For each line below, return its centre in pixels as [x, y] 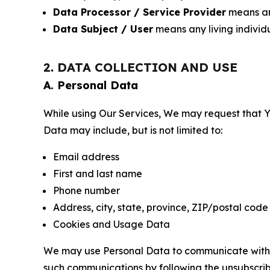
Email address [86, 157]
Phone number [86, 190]
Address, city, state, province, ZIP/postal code [161, 207]
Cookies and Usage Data [111, 224]
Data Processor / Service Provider [140, 12]
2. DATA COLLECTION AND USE [140, 67]
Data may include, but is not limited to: [133, 130]
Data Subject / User [103, 29]
